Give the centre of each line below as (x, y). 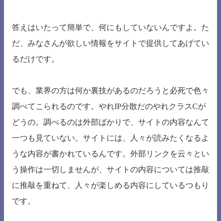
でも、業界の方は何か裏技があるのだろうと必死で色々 (110, 91)
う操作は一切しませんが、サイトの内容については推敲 (110, 170)
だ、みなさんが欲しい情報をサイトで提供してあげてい (110, 43)
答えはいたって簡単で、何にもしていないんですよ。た (110, 28)
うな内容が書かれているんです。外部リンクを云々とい (110, 154)
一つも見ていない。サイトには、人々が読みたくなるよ (110, 138)
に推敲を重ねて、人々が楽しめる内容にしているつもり (110, 185)
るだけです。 (36, 59)
